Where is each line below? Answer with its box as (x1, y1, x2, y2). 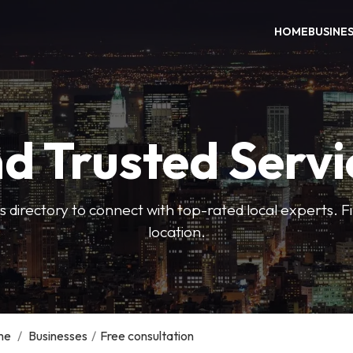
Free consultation (100, 328, 194, 344)
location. (147, 222, 206, 241)
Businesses (28, 328, 87, 344)
